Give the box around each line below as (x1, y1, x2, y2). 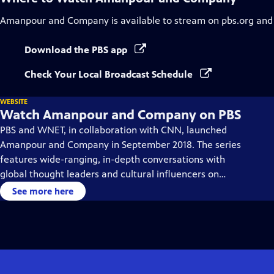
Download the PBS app (24, 44, 130, 56)
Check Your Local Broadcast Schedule (24, 68, 195, 80)
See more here (12, 185, 73, 197)
